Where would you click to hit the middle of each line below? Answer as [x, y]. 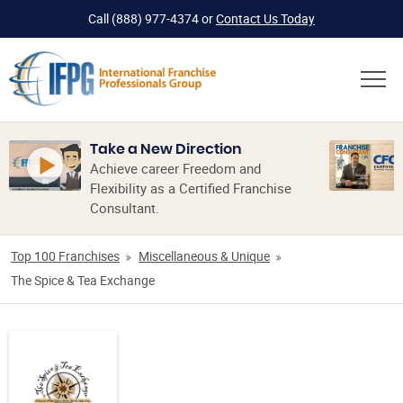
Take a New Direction [166, 150]
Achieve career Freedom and [175, 169]
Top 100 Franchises [65, 256]
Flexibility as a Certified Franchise [191, 188]
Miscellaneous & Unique [204, 256]
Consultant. [125, 208]
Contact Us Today [265, 18]
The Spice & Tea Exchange [83, 281]
